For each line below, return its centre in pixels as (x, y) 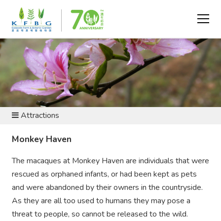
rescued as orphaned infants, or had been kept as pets (104, 174)
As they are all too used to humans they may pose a (101, 201)
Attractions (39, 115)
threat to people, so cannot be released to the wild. (100, 214)
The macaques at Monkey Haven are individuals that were (110, 161)
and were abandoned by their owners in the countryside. (107, 188)
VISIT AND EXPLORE (40, 20)
